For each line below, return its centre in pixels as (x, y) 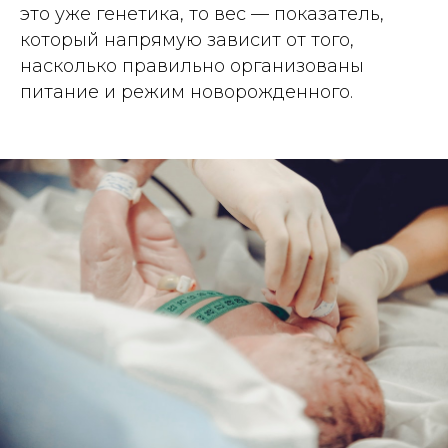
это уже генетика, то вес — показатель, (202, 14)
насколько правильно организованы (192, 66)
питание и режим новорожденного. (186, 92)
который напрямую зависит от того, (187, 40)
